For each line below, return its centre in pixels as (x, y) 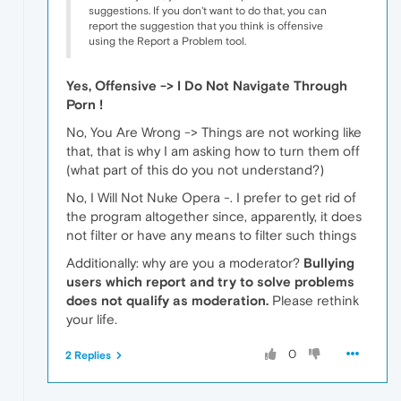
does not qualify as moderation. (167, 300)
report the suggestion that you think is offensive (206, 26)
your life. (92, 319)
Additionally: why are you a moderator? (185, 262)
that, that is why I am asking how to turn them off (213, 150)
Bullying (329, 262)
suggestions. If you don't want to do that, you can (208, 10)
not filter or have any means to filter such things (211, 235)
